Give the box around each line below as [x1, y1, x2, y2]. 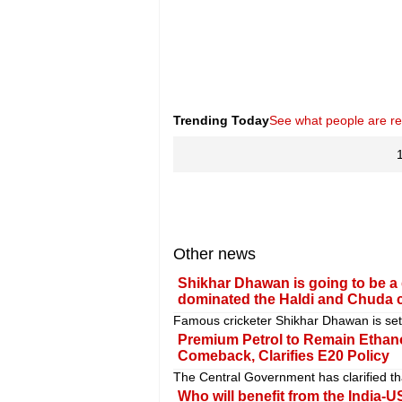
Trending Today [172, 113, 269, 128]
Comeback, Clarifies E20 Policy [177, 348, 389, 364]
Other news [172, 245, 256, 264]
